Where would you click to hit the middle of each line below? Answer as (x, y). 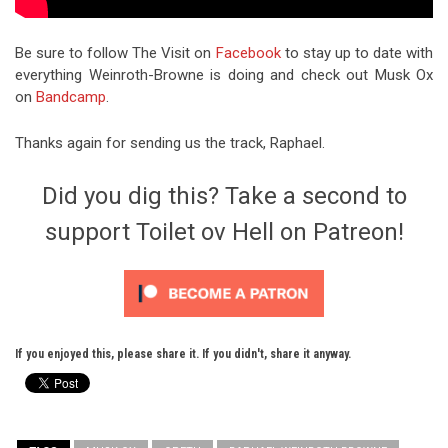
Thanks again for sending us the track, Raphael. (170, 143)
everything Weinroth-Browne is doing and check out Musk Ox (224, 75)
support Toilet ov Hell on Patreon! (224, 232)
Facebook (248, 53)
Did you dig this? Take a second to (224, 196)
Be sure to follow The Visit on (115, 53)
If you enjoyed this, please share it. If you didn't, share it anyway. (183, 354)
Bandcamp (71, 97)
